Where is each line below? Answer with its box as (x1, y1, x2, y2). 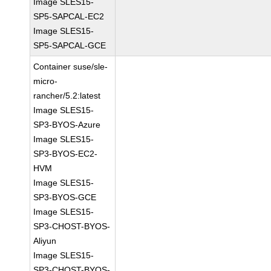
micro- (33, 76, 58, 86)
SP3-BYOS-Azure (33, 120, 101, 129)
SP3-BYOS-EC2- (33, 149, 98, 158)
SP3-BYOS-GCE (33, 192, 97, 202)
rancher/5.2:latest (33, 91, 101, 100)
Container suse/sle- (33, 62, 108, 71)
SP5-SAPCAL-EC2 (33, 11, 105, 21)
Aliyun (33, 236, 57, 246)
